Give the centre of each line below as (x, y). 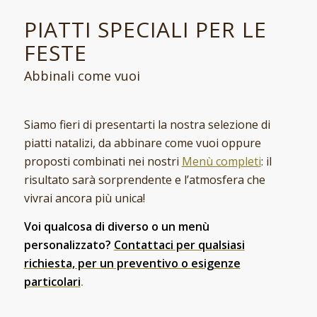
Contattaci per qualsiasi (179, 244)
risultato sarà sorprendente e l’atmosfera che (144, 179)
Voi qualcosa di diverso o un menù (116, 226)
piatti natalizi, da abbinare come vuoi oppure (142, 143)
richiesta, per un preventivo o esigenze (132, 263)
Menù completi (221, 161)
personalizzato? (69, 244)
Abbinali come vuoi (82, 76)
